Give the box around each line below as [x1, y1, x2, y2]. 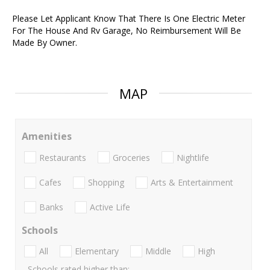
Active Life [90, 201, 130, 213]
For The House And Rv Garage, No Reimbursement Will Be [12, 25, 241, 37]
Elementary [75, 245, 119, 257]
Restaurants [39, 151, 86, 163]
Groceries [113, 151, 150, 163]
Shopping [88, 176, 124, 188]
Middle [145, 245, 171, 257]
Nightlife [177, 151, 209, 163]
